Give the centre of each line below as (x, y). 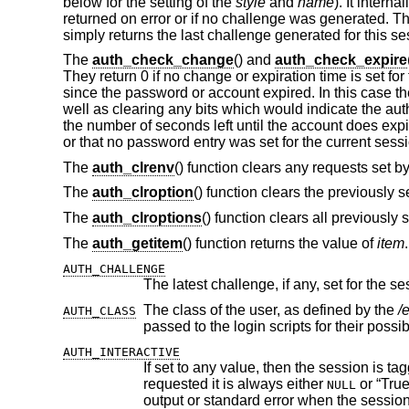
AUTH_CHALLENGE (114, 269)
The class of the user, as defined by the (270, 309)
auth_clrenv (133, 167)
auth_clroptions (147, 218)
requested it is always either (282, 384)
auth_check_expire (341, 60)
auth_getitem (137, 243)
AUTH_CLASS (99, 310)
